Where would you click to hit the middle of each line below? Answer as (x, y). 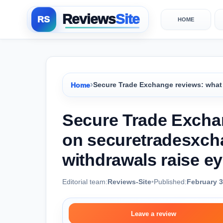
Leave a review (153, 214)
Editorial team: (85, 182)
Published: (170, 182)
